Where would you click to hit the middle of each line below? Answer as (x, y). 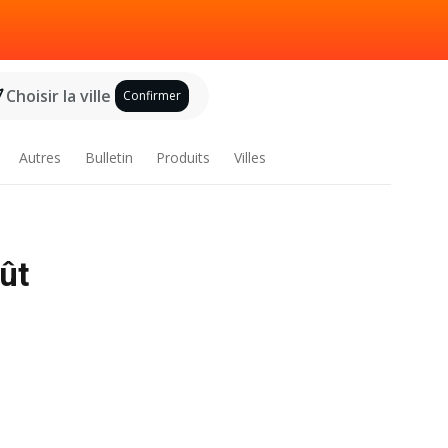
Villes (250, 157)
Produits (183, 157)
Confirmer (151, 95)
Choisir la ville (58, 96)
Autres (39, 157)
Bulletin (108, 157)
